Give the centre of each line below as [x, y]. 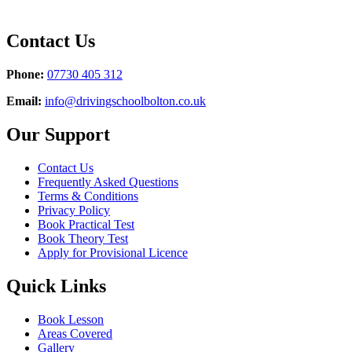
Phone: [25, 75]
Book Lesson [71, 319]
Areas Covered [75, 333]
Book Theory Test [83, 239]
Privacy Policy [74, 211]
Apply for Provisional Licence [113, 253]
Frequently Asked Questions [108, 182]
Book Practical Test [86, 225]
